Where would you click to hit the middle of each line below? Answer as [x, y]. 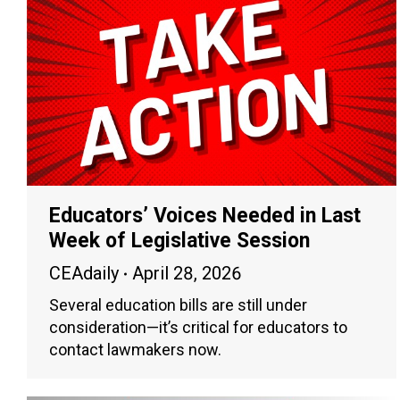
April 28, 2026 [187, 274]
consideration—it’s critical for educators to [198, 328]
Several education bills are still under [178, 305]
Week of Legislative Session [179, 241]
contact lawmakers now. [135, 350]
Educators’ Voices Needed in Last [205, 216]
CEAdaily [84, 274]
